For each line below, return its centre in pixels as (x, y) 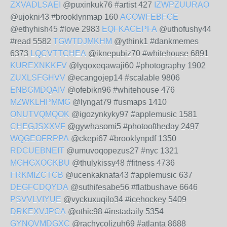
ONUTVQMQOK (40, 114)
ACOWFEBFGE (149, 17)
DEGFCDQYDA (39, 187)
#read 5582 (32, 41)
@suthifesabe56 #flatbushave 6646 (133, 187)
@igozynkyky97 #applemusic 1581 (133, 114)
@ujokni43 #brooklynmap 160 (65, 17)
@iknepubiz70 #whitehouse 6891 (147, 53)
